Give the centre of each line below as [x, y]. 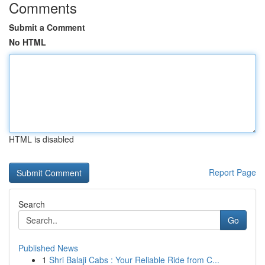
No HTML [28, 42]
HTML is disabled [41, 139]
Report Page [232, 172]
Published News [48, 248]
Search [32, 204]
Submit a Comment [47, 27]
